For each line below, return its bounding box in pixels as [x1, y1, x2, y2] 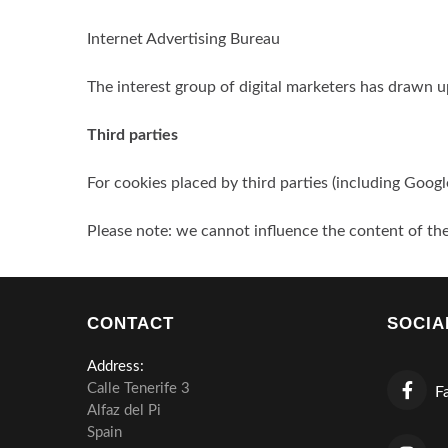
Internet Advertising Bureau [87, 31, 280, 47]
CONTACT [87, 314, 175, 333]
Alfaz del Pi [87, 403, 161, 418]
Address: [87, 359, 144, 374]
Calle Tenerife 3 [87, 381, 190, 396]
